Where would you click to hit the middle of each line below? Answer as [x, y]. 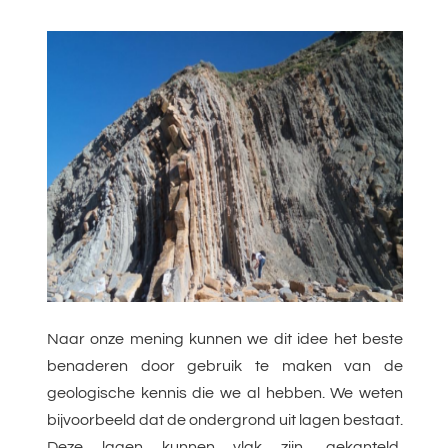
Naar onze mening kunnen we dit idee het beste [225, 339]
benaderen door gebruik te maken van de [225, 366]
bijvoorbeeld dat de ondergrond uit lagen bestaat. [225, 420]
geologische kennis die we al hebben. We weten [225, 393]
